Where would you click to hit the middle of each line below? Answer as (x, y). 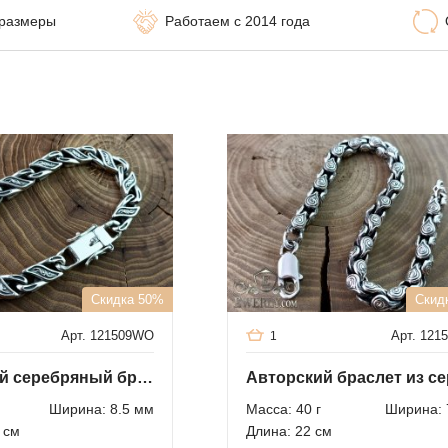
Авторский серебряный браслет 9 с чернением (145, 377)
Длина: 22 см (289, 430)
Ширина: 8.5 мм (101, 408)
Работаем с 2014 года (237, 20)
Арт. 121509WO (107, 335)
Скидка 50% (127, 299)
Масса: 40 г (283, 408)
